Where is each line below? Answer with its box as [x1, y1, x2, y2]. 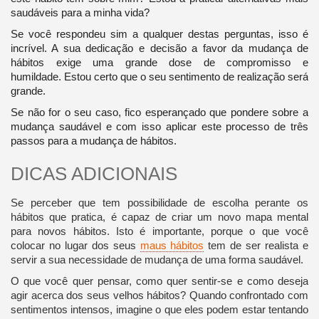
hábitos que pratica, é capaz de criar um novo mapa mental [10, 210, 309, 223]
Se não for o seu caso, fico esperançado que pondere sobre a [10, 105, 309, 118]
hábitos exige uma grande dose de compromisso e [10, 56, 309, 68]
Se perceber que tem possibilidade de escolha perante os [10, 196, 309, 209]
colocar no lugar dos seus [10, 239, 140, 251]
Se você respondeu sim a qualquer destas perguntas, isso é [10, 27, 309, 40]
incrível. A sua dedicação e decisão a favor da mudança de [10, 41, 309, 54]
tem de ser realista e [204, 239, 309, 251]
